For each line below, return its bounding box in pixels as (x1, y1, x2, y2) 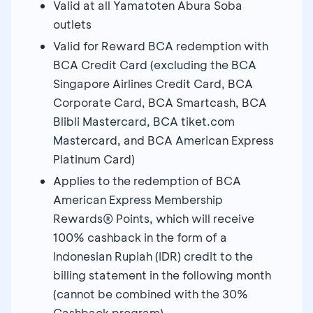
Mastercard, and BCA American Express (53, 132, 274, 147)
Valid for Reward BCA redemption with (53, 38, 268, 53)
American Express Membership (53, 191, 223, 207)
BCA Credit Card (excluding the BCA (53, 57, 256, 72)
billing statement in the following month (53, 267, 271, 282)
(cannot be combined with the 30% (53, 286, 248, 301)
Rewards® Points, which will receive (53, 210, 254, 226)
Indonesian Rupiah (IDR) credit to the (53, 248, 253, 263)
